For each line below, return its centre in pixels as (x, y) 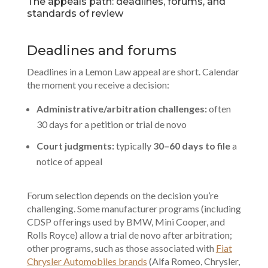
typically (133, 145)
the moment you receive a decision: (98, 84)
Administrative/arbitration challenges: (121, 108)
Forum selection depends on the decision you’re (122, 195)
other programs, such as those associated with (121, 248)
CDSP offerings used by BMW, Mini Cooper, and (126, 221)
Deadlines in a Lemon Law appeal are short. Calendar (133, 71)
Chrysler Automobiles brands (87, 261)
